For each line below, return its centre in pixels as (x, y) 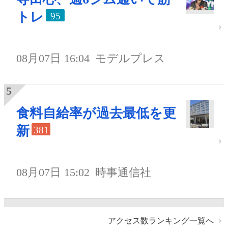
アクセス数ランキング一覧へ (161, 221)
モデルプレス (131, 58)
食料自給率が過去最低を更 (96, 113)
